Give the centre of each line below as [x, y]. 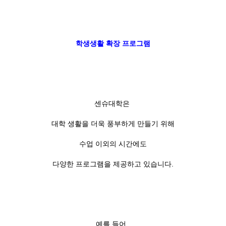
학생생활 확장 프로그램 [113, 43]
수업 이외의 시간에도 [113, 144]
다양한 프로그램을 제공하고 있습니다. [113, 164]
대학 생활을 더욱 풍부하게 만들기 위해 [113, 123]
